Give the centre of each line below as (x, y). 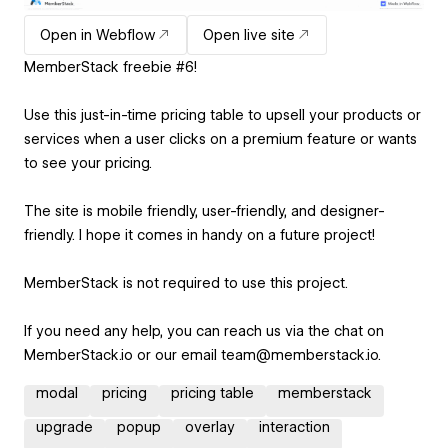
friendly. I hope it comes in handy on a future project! (199, 234)
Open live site (249, 34)
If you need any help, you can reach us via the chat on (204, 330)
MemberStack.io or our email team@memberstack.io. (202, 354)
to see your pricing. (88, 162)
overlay (210, 426)
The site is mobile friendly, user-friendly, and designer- (204, 210)
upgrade (64, 426)
